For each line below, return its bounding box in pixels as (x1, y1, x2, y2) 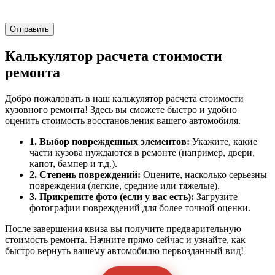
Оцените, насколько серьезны (141, 169, 267, 180)
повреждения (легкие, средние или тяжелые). (29, 180, 220, 191)
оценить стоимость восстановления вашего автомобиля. (5, 115, 241, 126)
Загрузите (194, 191, 238, 202)
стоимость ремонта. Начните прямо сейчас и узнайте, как (5, 234, 246, 245)
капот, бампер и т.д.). (29, 158, 117, 169)
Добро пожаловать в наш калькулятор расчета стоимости (5, 93, 244, 104)
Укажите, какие (190, 136, 257, 147)
